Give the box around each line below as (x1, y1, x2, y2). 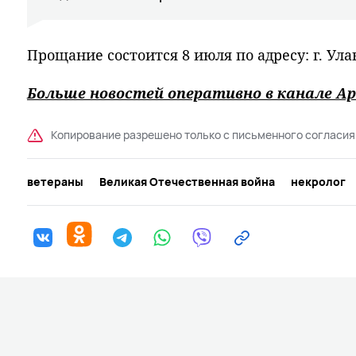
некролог (291, 174, 346, 189)
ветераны (27, 174, 83, 189)
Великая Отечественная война (99, 174, 275, 189)
